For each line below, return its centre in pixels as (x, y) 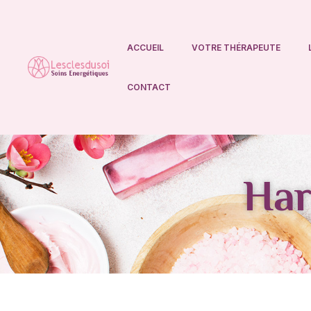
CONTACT (149, 87)
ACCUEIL (146, 48)
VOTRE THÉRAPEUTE (236, 48)
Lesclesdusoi (77, 95)
